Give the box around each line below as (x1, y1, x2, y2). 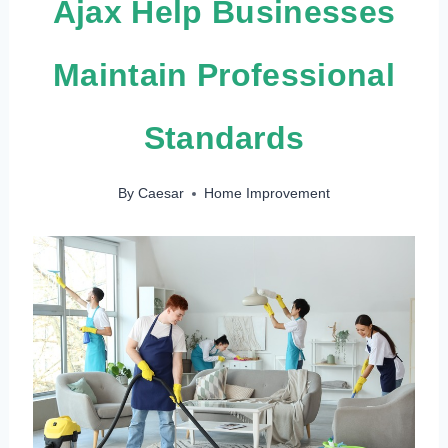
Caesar (137, 186, 184, 202)
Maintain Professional (53, 56, 395, 93)
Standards (143, 119, 305, 156)
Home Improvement (203, 186, 330, 202)
